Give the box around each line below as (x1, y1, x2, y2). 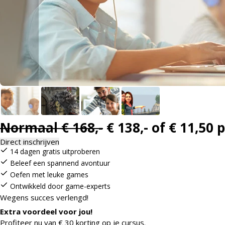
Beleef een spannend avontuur (8, 158, 110, 168)
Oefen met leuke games (8, 170, 88, 180)
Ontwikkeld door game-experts (8, 181, 110, 191)
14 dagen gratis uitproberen (8, 147, 100, 157)
